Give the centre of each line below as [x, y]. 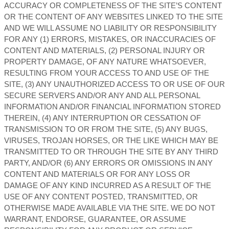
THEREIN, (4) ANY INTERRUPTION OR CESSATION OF [102, 118]
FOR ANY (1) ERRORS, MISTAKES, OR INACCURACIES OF [110, 39]
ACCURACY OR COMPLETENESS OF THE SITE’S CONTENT [113, 6]
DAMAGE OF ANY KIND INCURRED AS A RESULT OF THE [108, 186]
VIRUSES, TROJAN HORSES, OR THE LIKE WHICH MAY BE [111, 141]
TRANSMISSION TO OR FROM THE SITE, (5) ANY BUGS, [106, 129]
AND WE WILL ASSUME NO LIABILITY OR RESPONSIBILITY [110, 28]
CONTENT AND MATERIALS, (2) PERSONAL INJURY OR [105, 51]
